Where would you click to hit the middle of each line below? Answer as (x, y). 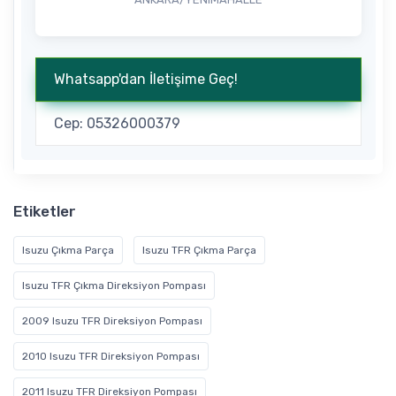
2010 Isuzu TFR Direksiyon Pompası (111, 357)
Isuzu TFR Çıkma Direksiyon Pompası (114, 286)
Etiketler (45, 212)
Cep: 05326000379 (117, 124)
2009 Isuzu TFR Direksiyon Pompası (112, 321)
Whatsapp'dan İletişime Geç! (146, 80)
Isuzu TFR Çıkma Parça (199, 251)
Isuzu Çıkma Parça (68, 251)
